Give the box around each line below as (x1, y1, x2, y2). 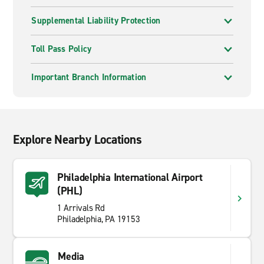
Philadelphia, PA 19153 (57, 213, 140, 225)
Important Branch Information (31, 71, 147, 83)
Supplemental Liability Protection (31, 15, 161, 27)
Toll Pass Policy (31, 43, 92, 55)
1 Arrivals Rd (57, 202, 105, 214)
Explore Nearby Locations (13, 131, 142, 148)
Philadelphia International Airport (57, 170, 203, 184)
